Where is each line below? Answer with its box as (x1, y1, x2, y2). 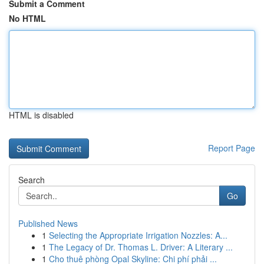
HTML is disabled (9, 109, 74, 121)
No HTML (9, 12, 46, 24)
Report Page (208, 142, 255, 154)
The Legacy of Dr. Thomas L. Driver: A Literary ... (49, 241, 233, 253)
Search (18, 174, 45, 186)
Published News (18, 217, 78, 229)
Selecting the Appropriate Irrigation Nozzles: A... (49, 229, 227, 241)
